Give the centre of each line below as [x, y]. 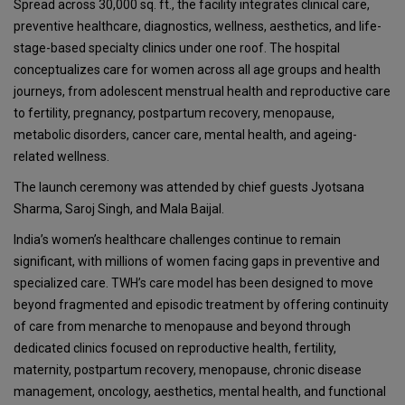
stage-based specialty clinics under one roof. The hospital [177, 48]
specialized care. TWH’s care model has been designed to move [193, 283]
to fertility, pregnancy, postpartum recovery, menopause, [174, 113]
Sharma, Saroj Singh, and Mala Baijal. [119, 209]
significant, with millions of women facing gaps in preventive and [197, 262]
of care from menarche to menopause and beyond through [182, 327]
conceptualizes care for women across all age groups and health [197, 70]
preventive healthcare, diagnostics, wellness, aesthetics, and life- [198, 27]
